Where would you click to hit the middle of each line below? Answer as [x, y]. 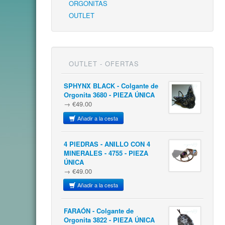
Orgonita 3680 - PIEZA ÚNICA [109, 95]
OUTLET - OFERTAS [104, 63]
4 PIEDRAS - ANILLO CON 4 [107, 144]
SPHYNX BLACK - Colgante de [111, 86]
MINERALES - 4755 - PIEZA [106, 153]
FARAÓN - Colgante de [99, 211]
